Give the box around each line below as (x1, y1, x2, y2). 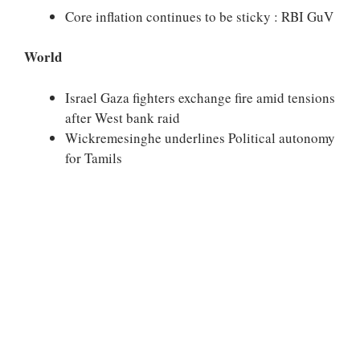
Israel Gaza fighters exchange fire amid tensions (65, 88, 335, 107)
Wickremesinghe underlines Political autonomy (65, 128, 335, 147)
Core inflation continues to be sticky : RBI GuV (65, 6, 333, 26)
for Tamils (65, 148, 122, 167)
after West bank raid (65, 108, 180, 127)
